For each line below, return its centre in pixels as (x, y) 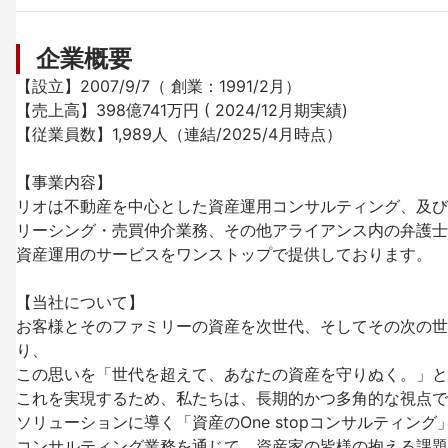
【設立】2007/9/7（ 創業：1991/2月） (158, 86)
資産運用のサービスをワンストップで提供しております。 (224, 254)
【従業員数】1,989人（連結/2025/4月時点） (179, 134)
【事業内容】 (64, 182)
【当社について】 (80, 302)
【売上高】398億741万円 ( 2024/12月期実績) (182, 110)
